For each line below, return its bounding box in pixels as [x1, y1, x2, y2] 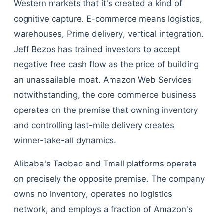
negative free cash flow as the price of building [14, 59, 199, 69]
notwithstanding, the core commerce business [14, 90, 196, 100]
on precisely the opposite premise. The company [14, 174, 205, 184]
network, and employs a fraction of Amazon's [14, 204, 192, 214]
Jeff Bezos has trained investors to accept [14, 44, 180, 54]
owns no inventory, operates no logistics [14, 189, 172, 199]
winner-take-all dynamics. [14, 136, 116, 145]
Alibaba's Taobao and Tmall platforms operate [14, 159, 197, 168]
